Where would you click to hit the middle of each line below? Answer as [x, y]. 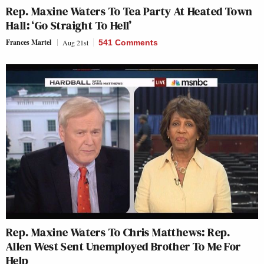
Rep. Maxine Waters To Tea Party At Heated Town [129, 11]
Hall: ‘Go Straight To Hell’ [69, 25]
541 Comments [128, 42]
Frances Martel [29, 42]
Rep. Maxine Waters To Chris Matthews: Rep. [118, 232]
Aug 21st [75, 42]
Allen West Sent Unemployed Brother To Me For [123, 246]
